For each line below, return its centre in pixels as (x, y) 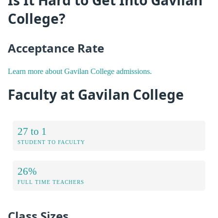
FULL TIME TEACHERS (51, 182)
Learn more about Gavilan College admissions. (80, 71)
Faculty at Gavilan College (96, 94)
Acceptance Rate (56, 48)
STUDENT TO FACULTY (51, 142)
